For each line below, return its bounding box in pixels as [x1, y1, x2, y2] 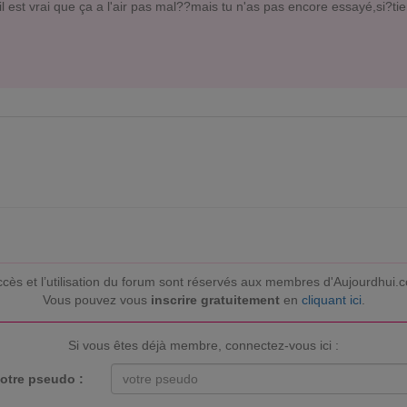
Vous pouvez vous [42, 292, 151, 307]
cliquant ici [301, 292, 362, 307]
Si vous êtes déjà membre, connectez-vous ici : [68, 337, 339, 352]
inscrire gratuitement [150, 292, 280, 307]
